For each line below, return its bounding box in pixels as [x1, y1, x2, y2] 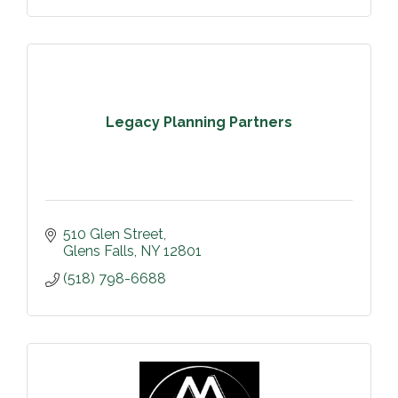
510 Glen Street [63, 226, 163, 243]
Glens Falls [63, 243, 134, 260]
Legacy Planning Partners [106, 113, 292, 131]
